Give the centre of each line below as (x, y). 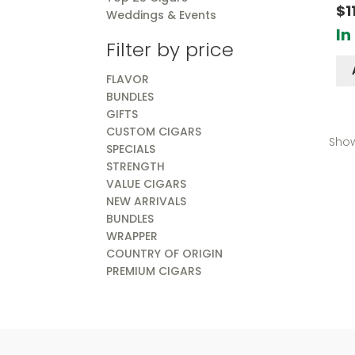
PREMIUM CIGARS (154, 271)
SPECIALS (131, 149)
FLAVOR (128, 80)
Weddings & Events (162, 15)
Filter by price (170, 50)
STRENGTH (136, 167)
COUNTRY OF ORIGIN (165, 254)
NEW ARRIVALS (147, 202)
